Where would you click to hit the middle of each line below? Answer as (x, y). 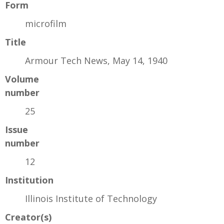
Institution (29, 180)
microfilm (46, 23)
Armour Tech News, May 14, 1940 (96, 60)
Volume (22, 79)
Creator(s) (28, 217)
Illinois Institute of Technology (91, 198)
